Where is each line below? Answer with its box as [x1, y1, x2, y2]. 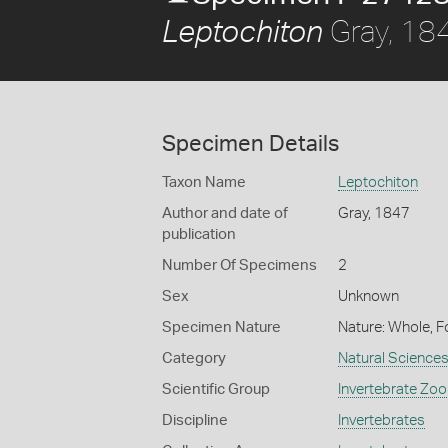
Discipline [162, 413, 228, 428]
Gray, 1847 [337, 206, 410, 221]
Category [162, 351, 226, 366]
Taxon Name [162, 175, 246, 190]
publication [162, 227, 236, 242]
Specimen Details [162, 133, 339, 155]
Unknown [337, 289, 399, 304]
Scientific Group [162, 382, 270, 397]
